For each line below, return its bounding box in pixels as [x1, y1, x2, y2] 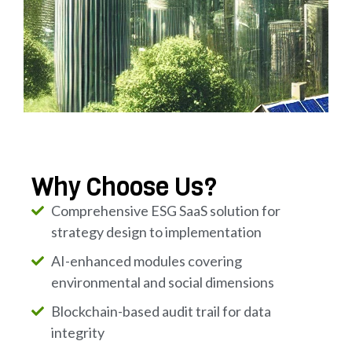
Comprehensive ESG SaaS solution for [51, 202, 280, 219]
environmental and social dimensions [51, 273, 274, 291]
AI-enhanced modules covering [51, 252, 242, 269]
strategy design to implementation [51, 223, 262, 240]
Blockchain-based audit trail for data [51, 302, 271, 320]
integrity [51, 324, 104, 341]
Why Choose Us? [31, 170, 217, 204]
